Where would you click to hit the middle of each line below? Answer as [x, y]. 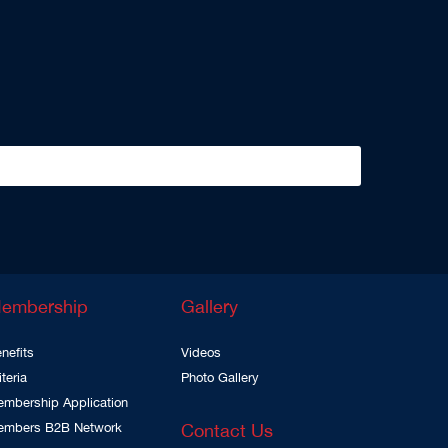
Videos [201, 353]
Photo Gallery [220, 378]
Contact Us [227, 432]
